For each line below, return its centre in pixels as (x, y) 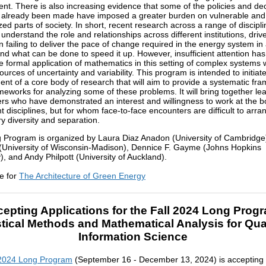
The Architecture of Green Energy (82, 175)
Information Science (133, 237)
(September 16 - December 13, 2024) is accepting (168, 260)
